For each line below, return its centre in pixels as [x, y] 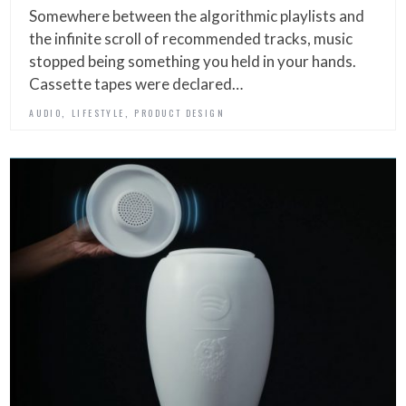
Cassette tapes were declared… [136, 84]
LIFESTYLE [98, 113]
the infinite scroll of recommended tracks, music [191, 39]
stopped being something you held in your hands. [193, 62]
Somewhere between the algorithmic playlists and [197, 16]
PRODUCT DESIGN [180, 113]
